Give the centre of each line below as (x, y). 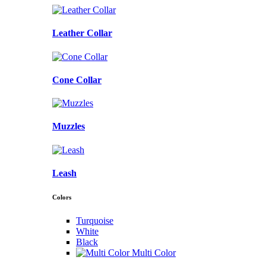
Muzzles (69, 126)
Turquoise (95, 220)
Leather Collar (82, 33)
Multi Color (154, 252)
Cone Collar (77, 80)
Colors (62, 197)
